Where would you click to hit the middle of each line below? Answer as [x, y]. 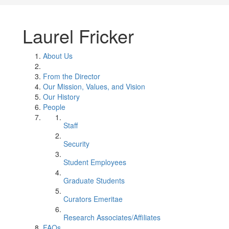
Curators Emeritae [93, 199]
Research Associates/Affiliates [112, 217]
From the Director [72, 76]
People [54, 107]
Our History [61, 97]
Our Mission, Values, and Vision [94, 86]
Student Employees [95, 162]
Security [76, 144]
